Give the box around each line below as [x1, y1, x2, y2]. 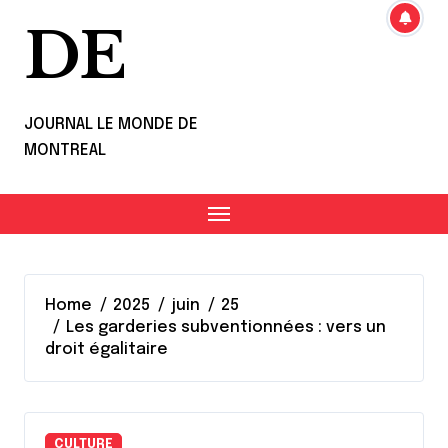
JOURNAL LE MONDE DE [24, 116, 198, 133]
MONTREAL [24, 142, 106, 159]
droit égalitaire [45, 341, 168, 358]
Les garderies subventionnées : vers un [66, 319, 387, 336]
